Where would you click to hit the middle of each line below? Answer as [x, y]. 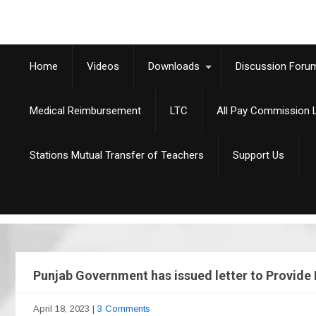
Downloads [174, 66]
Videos [103, 66]
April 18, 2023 [61, 309]
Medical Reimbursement [85, 111]
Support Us [259, 155]
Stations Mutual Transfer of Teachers [117, 155]
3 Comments [124, 309]
